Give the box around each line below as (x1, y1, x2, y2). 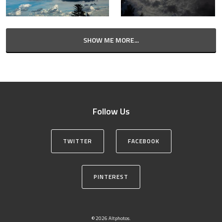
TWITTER (62, 136, 92, 146)
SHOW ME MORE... (83, 35, 139, 45)
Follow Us (92, 105, 130, 118)
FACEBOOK (127, 136, 160, 146)
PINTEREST (94, 172, 128, 181)
